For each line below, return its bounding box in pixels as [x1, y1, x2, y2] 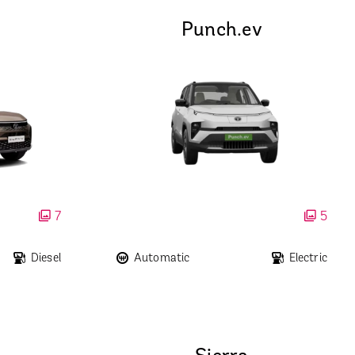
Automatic [133, 253, 190, 265]
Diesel [30, 253, 61, 265]
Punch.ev [181, 21, 262, 41]
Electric [288, 253, 327, 265]
